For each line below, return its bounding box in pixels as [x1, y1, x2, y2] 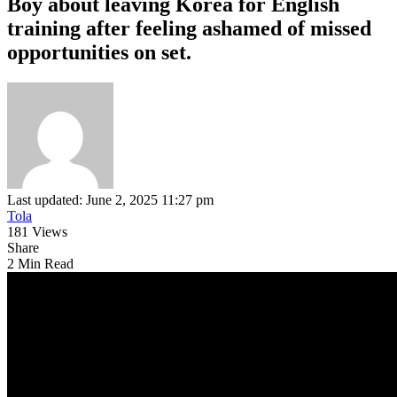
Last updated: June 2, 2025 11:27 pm [7, 191, 214, 207]
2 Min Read [7, 255, 74, 271]
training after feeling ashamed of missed [7, 16, 371, 40]
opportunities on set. [7, 40, 191, 64]
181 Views [7, 223, 67, 239]
